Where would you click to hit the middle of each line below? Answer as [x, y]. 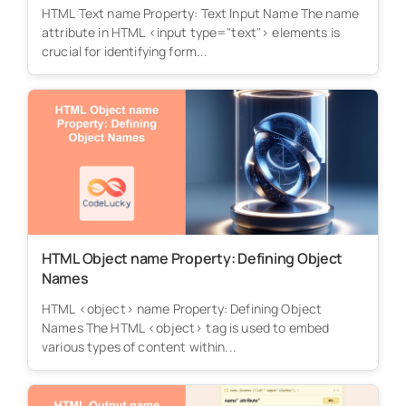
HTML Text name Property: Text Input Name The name [200, 13]
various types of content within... [139, 346]
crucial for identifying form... [125, 51]
